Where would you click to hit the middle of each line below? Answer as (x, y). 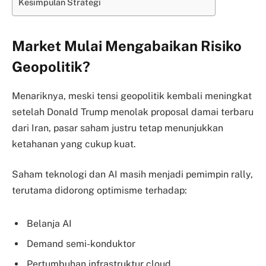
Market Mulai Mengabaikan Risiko (127, 45)
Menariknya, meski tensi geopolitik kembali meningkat (132, 96)
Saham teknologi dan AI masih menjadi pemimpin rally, (132, 175)
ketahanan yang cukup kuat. (74, 144)
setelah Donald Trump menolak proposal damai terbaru (133, 112)
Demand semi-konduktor (81, 243)
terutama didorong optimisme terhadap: (99, 191)
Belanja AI (49, 223)
